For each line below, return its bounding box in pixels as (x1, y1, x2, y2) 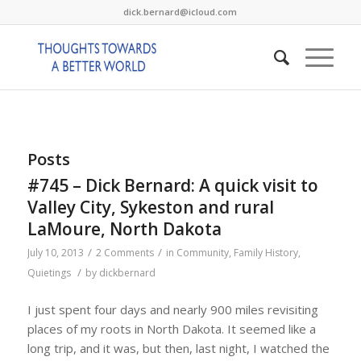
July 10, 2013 (27, 246, 84, 259)
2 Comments (95, 246, 154, 259)
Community (176, 246, 229, 259)
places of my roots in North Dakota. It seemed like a (27, 320, 316, 337)
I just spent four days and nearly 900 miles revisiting (27, 301, 318, 317)
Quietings (27, 266, 71, 280)
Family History (233, 246, 298, 259)
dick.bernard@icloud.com (123, 6, 238, 18)
